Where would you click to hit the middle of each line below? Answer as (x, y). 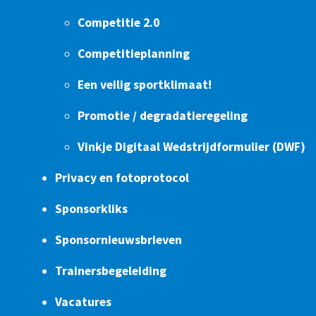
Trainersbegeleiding (111, 271)
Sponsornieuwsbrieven (119, 240)
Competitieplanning (134, 54)
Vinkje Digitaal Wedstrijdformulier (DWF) (192, 147)
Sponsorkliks (91, 209)
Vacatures (83, 302)
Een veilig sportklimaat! (145, 85)
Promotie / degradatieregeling (163, 116)
